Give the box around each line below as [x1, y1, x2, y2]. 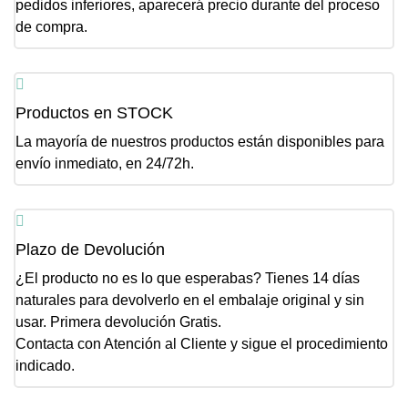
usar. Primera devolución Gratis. [15, 314, 221, 331]
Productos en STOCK [15, 104, 173, 123]
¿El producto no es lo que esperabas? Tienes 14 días [15, 270, 360, 287]
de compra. [15, 19, 87, 36]
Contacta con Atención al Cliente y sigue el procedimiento [15, 336, 388, 352]
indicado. [15, 358, 75, 374]
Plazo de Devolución [15, 240, 165, 260]
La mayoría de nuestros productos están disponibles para [15, 134, 384, 150]
